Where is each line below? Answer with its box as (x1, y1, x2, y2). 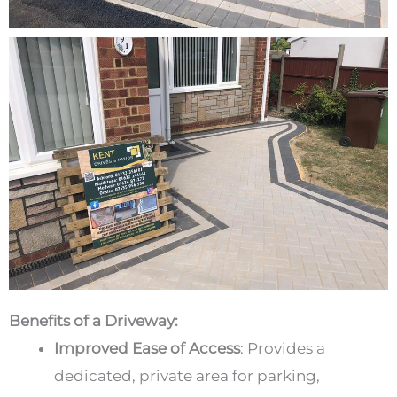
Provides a (247, 339, 325, 357)
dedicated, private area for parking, (54, 366, 320, 385)
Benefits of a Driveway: (9, 311, 178, 330)
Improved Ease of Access (54, 339, 240, 357)
